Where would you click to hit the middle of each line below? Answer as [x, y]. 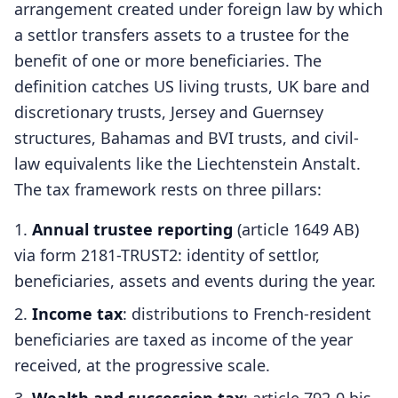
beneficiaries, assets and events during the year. [195, 281]
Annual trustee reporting [132, 229]
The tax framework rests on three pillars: [168, 189]
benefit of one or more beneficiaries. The [168, 60]
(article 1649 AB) [296, 229]
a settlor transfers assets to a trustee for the [182, 35]
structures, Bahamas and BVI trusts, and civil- [187, 138]
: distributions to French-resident [247, 314]
